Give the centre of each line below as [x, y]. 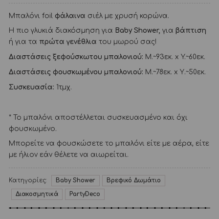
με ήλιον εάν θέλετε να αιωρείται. [68, 155]
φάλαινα [70, 16]
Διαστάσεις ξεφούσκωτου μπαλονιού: [76, 57]
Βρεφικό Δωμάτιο [133, 180]
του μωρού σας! [126, 42]
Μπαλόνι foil [32, 16]
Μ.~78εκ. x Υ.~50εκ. [174, 72]
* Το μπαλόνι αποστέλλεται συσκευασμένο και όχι [98, 117]
